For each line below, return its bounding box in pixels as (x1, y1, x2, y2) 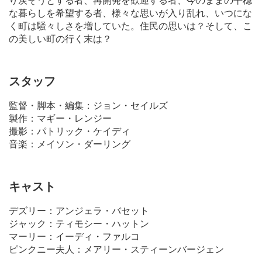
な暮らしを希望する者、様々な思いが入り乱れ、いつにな (9, 5, 252, 19)
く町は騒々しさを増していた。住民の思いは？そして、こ (9, 18, 252, 32)
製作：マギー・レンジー (9, 111, 112, 125)
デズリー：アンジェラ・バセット (9, 203, 149, 217)
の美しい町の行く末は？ (9, 31, 112, 45)
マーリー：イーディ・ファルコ (9, 229, 140, 243)
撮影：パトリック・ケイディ (9, 123, 130, 137)
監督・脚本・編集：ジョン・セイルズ (9, 98, 168, 112)
